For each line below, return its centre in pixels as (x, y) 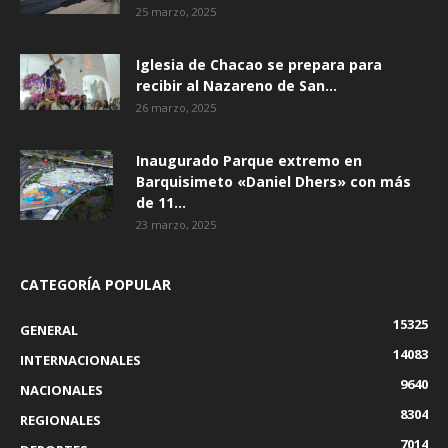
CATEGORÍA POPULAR (95, 284)
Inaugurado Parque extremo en (249, 160)
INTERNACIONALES (80, 360)
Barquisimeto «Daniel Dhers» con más (273, 181)
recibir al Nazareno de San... (236, 85)
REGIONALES (60, 420)
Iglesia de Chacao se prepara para (259, 64)
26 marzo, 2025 (176, 107)
